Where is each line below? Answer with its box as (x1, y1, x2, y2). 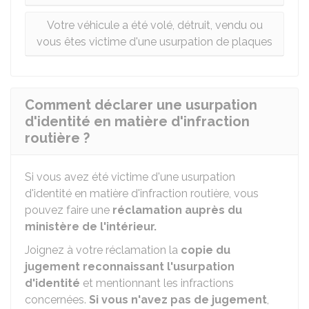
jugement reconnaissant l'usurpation (25, 260, 235, 273)
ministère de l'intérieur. (25, 220, 157, 233)
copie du (181, 243, 230, 257)
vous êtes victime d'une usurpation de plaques (37, 35, 272, 48)
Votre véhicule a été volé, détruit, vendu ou (46, 19, 263, 32)
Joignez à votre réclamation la (25, 243, 181, 257)
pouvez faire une (25, 203, 112, 217)
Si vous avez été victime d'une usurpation (25, 170, 235, 183)
